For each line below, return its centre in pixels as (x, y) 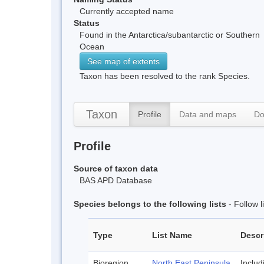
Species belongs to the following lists (150, 204)
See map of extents (123, 61)
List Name (172, 235)
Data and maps (208, 114)
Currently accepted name (127, 11)
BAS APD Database (116, 180)
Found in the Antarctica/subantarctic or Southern (170, 34)
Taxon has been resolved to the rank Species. (165, 76)
